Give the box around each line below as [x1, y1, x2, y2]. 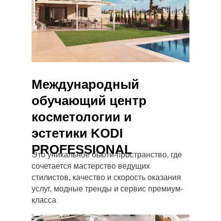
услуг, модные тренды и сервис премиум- [32, 184, 183, 193]
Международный [32, 77, 139, 92]
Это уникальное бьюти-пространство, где [32, 150, 182, 159]
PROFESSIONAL [32, 142, 132, 157]
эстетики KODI [32, 126, 123, 141]
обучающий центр [32, 93, 147, 108]
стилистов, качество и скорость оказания [32, 173, 181, 182]
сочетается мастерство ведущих [32, 162, 150, 170]
